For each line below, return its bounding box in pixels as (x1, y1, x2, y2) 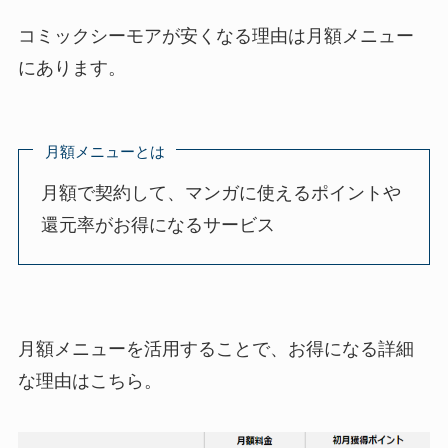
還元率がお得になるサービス (41, 215, 276, 236)
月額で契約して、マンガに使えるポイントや (41, 183, 402, 204)
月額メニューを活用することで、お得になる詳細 (17, 338, 414, 359)
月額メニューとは (44, 142, 165, 160)
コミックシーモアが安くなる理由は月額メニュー (17, 25, 414, 46)
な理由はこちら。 (17, 370, 162, 391)
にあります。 (17, 57, 126, 78)
